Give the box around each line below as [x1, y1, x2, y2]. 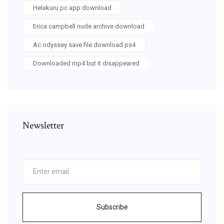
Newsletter [22, 118, 64, 132]
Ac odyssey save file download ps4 [33, 40, 135, 48]
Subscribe [96, 202, 128, 211]
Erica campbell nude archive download [33, 22, 144, 30]
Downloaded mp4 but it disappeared [33, 59, 139, 67]
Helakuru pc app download [33, 3, 111, 11]
